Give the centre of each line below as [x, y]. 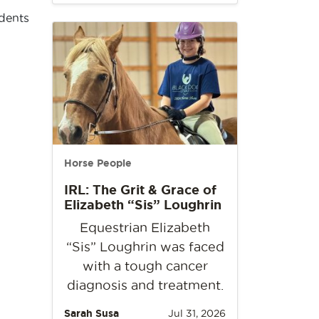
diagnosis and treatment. [145, 286]
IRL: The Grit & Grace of [140, 190]
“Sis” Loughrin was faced [145, 247]
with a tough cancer [145, 266]
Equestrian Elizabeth [145, 228]
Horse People [98, 163]
